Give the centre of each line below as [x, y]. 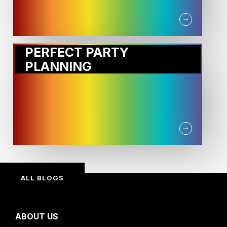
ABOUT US [37, 217]
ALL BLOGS [42, 178]
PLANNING [59, 67]
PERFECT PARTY [77, 52]
